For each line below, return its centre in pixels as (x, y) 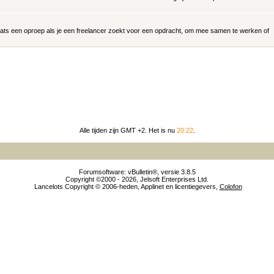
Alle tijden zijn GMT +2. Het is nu (128, 130)
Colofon (231, 187)
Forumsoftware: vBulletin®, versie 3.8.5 (137, 172)
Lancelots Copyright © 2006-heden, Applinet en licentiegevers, (127, 187)
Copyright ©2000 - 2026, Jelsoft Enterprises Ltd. (137, 179)
